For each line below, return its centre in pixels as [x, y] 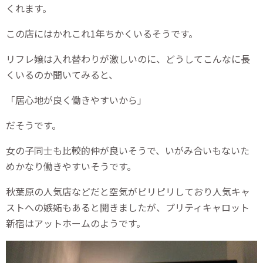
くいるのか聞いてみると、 [62, 75]
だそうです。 [33, 125]
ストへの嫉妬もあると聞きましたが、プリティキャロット [128, 208]
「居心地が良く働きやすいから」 [76, 100]
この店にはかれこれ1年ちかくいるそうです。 [102, 34]
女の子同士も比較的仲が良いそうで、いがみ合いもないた [128, 151]
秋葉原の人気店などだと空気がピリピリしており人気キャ [128, 192]
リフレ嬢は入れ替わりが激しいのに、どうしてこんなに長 [128, 59]
